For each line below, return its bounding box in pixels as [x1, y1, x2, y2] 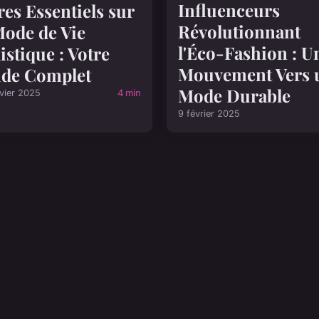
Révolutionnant [178, 20, 300, 43]
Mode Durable [178, 84, 291, 108]
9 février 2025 [178, 108, 240, 120]
